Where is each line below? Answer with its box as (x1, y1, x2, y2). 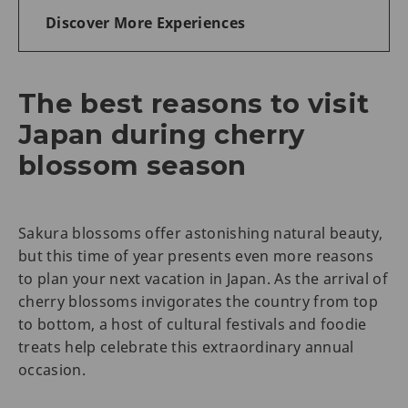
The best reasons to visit (18, 87, 370, 119)
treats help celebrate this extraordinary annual (18, 336, 354, 357)
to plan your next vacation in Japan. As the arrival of (18, 268, 389, 289)
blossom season (18, 148, 247, 181)
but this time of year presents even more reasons (18, 245, 374, 266)
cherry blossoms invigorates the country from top (18, 291, 379, 311)
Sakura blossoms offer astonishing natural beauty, (18, 222, 383, 243)
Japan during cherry (18, 117, 305, 150)
